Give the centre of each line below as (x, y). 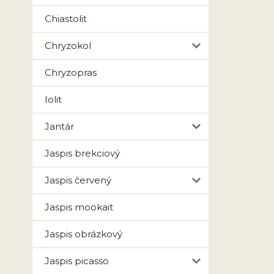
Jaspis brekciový (82, 153)
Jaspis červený (78, 180)
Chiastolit (66, 19)
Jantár (59, 126)
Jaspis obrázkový (83, 234)
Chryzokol (68, 46)
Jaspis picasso (77, 261)
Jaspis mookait (79, 207)
